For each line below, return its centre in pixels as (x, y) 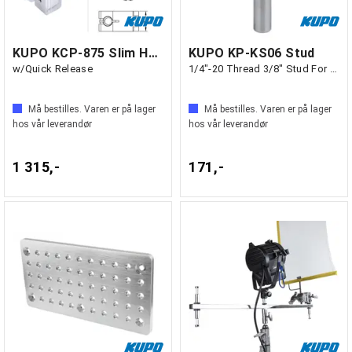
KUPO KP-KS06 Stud (252, 53)
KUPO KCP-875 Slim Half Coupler (153, 53)
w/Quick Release (53, 69)
